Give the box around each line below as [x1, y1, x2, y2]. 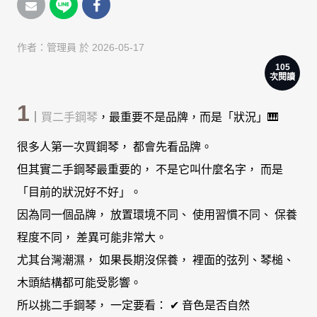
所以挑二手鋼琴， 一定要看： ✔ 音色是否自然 [17, 299, 250, 311]
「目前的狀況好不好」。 [17, 185, 142, 198]
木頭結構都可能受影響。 [17, 276, 142, 289]
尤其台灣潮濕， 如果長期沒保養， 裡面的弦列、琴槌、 [17, 253, 294, 266]
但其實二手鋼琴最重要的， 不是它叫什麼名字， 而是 [17, 163, 283, 175]
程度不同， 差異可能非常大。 [17, 231, 167, 243]
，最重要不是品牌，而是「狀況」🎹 [98, 110, 279, 123]
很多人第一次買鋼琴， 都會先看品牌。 [17, 140, 212, 153]
